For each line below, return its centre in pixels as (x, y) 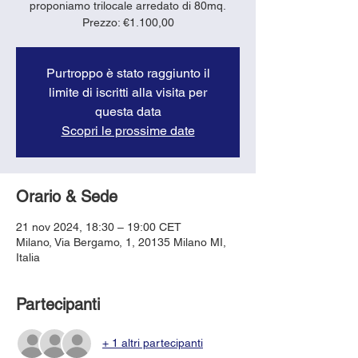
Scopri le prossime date (128, 130)
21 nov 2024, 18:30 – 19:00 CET (99, 227)
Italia (28, 257)
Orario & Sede (67, 196)
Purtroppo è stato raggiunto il (128, 73)
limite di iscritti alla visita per (128, 92)
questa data (128, 111)
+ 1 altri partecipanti (153, 343)
